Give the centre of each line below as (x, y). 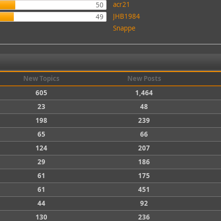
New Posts (144, 78)
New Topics (42, 78)
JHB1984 (127, 16)
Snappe (125, 28)
